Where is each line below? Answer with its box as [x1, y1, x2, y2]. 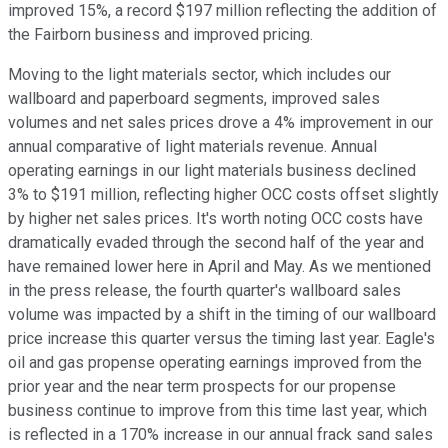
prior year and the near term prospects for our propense [8, 377, 396, 397]
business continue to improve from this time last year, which [8, 401, 427, 421]
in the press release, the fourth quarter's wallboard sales [8, 281, 401, 301]
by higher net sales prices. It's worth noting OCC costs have [8, 209, 423, 229]
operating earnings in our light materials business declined [8, 161, 416, 181]
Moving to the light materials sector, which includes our [8, 65, 391, 85]
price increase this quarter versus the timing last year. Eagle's [8, 329, 435, 349]
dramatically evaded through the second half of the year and [8, 233, 424, 253]
